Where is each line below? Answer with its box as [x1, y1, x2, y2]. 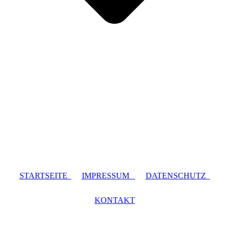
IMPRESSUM [81, 171, 135, 180]
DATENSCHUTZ [145, 171, 210, 180]
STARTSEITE [19, 171, 72, 180]
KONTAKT [94, 196, 135, 204]
